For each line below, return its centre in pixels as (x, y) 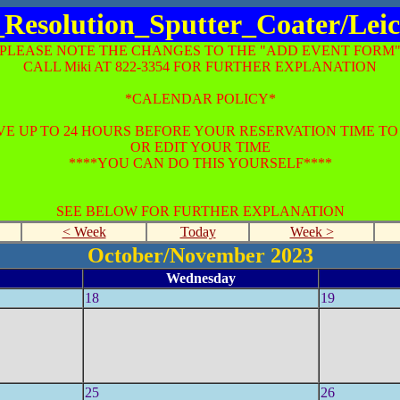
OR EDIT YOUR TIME (200, 147)
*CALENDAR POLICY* (200, 99)
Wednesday (201, 278)
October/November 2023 (200, 255)
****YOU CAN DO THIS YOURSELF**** (200, 163)
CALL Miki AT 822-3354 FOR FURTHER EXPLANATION (200, 67)
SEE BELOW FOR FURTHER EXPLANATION (200, 211)
